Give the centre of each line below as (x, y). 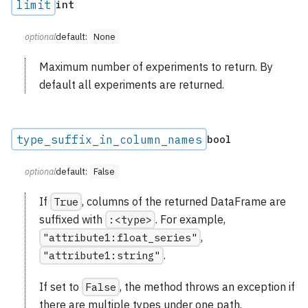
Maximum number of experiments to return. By (156, 67)
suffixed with (72, 220)
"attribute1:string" (101, 255)
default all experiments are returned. (132, 85)
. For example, (190, 220)
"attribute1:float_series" (120, 238)
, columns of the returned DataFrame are (184, 202)
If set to (60, 287)
